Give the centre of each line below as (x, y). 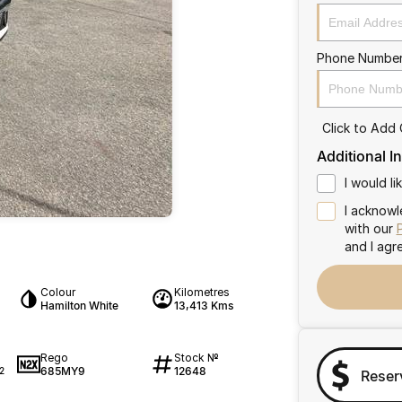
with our (370, 228)
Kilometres (201, 292)
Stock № (196, 357)
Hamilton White (79, 306)
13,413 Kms (203, 306)
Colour (57, 292)
